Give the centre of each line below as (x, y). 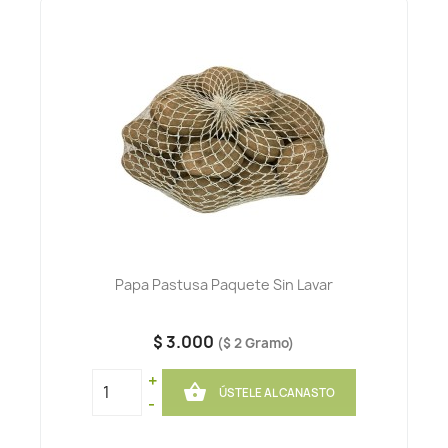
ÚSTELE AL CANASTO (277, 392)
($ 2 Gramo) (256, 343)
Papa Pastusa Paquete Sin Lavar (223, 285)
